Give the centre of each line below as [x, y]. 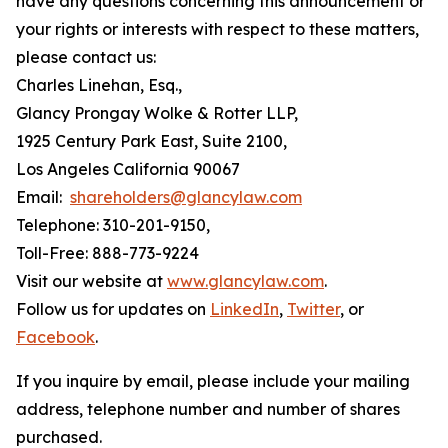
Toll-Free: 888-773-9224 [107, 253]
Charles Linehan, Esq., [99, 85]
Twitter [313, 309]
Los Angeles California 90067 [128, 169]
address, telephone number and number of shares [208, 409]
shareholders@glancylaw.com [186, 197]
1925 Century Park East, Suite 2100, [151, 141]
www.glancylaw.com [245, 281]
